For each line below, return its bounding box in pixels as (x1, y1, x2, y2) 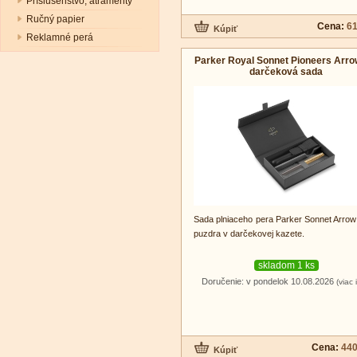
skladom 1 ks (258, 259, 315, 271)
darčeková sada (249, 65, 324, 77)
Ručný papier (26, 14, 84, 25)
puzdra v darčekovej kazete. (194, 228, 304, 238)
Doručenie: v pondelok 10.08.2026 (202, 276, 336, 286)
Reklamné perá (26, 32, 93, 43)
